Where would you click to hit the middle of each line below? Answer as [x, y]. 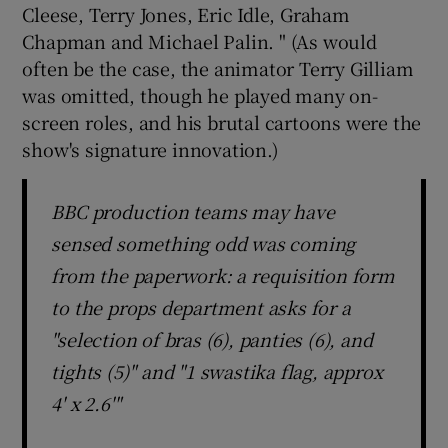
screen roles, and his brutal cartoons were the [222, 121]
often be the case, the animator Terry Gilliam [218, 67]
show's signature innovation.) [150, 148]
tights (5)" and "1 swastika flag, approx [217, 370]
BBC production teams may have [193, 210]
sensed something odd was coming [203, 242]
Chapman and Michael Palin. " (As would [199, 40]
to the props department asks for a [201, 306]
